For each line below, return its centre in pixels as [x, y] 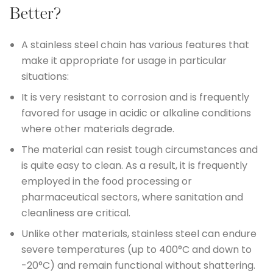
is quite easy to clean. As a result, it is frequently [134, 165]
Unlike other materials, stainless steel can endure [139, 234]
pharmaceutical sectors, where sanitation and [132, 197]
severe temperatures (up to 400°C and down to [136, 250]
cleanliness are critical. [76, 213]
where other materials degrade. [98, 129]
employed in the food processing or [107, 181]
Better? [35, 15]
